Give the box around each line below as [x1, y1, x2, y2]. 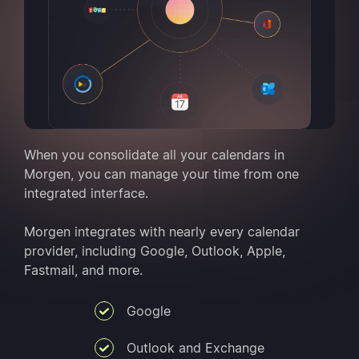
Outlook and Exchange [127, 339, 264, 356]
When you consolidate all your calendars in [24, 146, 284, 163]
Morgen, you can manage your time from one [24, 165, 299, 182]
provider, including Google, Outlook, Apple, [24, 242, 285, 259]
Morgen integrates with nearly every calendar [24, 223, 300, 240]
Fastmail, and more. [24, 261, 143, 278]
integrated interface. [24, 184, 148, 201]
